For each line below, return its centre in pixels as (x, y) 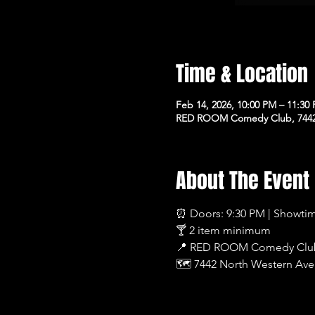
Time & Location (242, 73)
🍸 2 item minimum (224, 230)
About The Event (243, 180)
